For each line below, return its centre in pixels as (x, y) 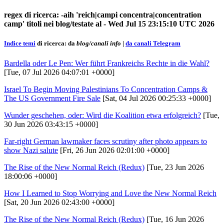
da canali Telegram (153, 43)
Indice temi (20, 43)
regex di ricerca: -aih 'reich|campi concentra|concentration (103, 15)
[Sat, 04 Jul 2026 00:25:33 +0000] (156, 98)
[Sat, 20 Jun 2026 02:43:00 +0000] (59, 202)
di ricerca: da (56, 43)
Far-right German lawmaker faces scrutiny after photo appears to (105, 141)
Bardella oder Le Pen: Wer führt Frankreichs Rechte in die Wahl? (107, 63)
